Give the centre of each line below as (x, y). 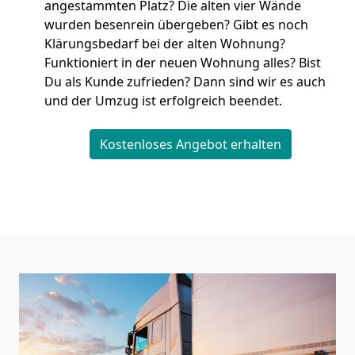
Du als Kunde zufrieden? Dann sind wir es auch (185, 82)
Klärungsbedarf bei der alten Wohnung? (165, 44)
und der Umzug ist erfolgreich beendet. (163, 101)
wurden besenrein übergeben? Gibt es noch (176, 25)
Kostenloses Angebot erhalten (190, 144)
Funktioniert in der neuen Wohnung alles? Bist (183, 63)
